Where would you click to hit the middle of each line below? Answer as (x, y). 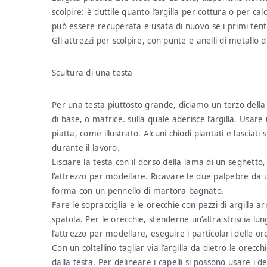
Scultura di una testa (92, 73)
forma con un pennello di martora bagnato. (138, 191)
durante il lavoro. (86, 148)
